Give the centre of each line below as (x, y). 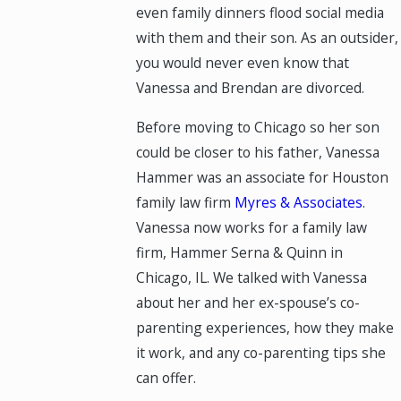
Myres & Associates (299, 203)
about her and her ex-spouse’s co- (248, 303)
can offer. (166, 378)
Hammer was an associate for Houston (263, 178)
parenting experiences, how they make (265, 328)
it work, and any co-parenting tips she (261, 353)
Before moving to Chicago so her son (258, 128)
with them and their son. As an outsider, (268, 38)
